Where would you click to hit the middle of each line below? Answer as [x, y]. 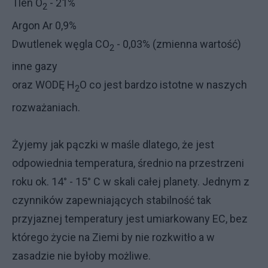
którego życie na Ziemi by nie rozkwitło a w [113, 237]
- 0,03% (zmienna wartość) [178, 44]
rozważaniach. [46, 107]
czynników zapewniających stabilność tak [112, 200]
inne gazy [35, 66]
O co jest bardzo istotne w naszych [163, 85]
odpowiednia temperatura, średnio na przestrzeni [128, 163]
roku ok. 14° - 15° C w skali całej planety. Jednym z [131, 181]
